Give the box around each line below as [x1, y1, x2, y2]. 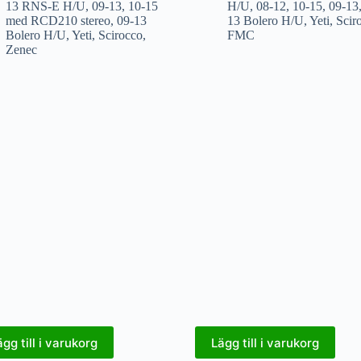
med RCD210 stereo [5, 14, 110, 28]
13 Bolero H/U [226, 14, 304, 28]
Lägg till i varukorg [210, 334, 319, 351]
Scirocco [98, 28, 143, 43]
